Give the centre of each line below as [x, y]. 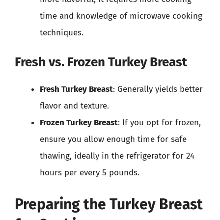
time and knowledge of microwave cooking [121, 16]
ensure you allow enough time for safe [113, 139]
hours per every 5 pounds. [90, 173]
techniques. [62, 32]
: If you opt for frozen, [159, 123]
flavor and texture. [74, 106]
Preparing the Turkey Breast [109, 204]
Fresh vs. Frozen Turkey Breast [101, 62]
